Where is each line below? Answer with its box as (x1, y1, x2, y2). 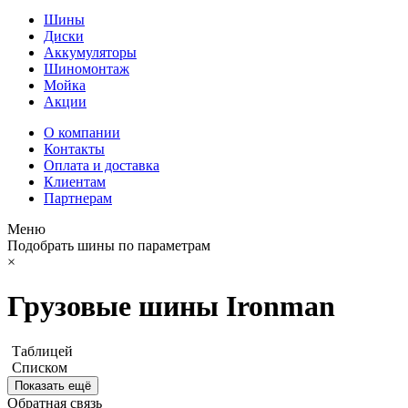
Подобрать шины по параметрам (7, 238, 210, 253)
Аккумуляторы (44, 45, 137, 60)
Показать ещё (15, 378, 91, 393)
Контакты (44, 141, 105, 157)
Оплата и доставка (44, 158, 159, 173)
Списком (12, 359, 67, 375)
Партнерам (44, 190, 112, 206)
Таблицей (12, 342, 73, 359)
